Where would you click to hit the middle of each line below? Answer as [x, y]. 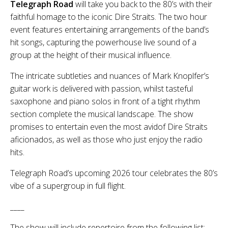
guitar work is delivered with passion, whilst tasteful [102, 88]
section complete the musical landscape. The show [102, 114]
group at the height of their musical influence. [91, 55]
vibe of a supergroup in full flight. [68, 186]
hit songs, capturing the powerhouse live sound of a [103, 42]
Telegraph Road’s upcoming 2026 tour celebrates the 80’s [114, 173]
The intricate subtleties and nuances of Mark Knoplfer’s [110, 76]
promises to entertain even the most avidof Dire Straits [109, 126]
